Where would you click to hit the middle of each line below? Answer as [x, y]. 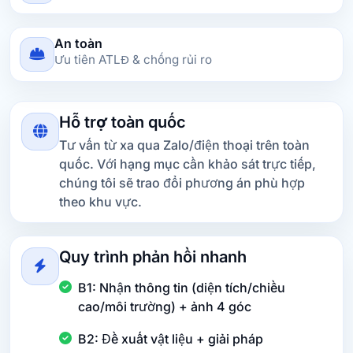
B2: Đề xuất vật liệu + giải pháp [171, 338]
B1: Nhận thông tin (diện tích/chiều [182, 288]
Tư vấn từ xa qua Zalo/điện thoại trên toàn [184, 145]
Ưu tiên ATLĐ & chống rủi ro [133, 59]
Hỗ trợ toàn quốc [123, 122]
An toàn [78, 43]
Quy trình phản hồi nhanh [153, 257]
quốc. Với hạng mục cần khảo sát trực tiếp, [188, 164]
